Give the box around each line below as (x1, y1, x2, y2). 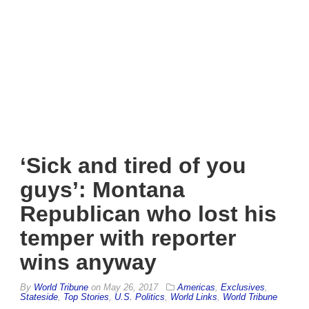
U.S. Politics (114, 291, 165, 302)
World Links (170, 291, 217, 302)
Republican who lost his (20, 201, 277, 226)
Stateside (20, 291, 58, 302)
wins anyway (20, 249, 157, 275)
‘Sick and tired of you (20, 152, 246, 178)
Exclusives (221, 281, 265, 292)
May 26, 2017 (103, 281, 158, 292)
